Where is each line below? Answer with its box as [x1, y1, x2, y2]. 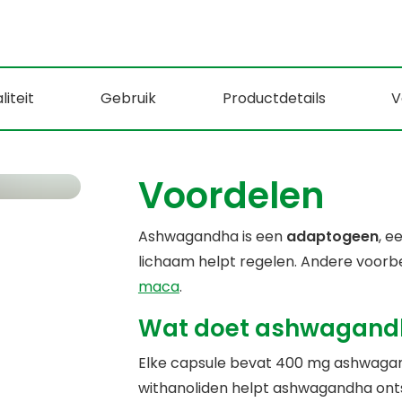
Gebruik [100, 88, 156, 109]
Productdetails [222, 88, 326, 109]
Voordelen [137, 170, 325, 222]
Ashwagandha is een [137, 226, 286, 248]
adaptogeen [285, 226, 379, 248]
